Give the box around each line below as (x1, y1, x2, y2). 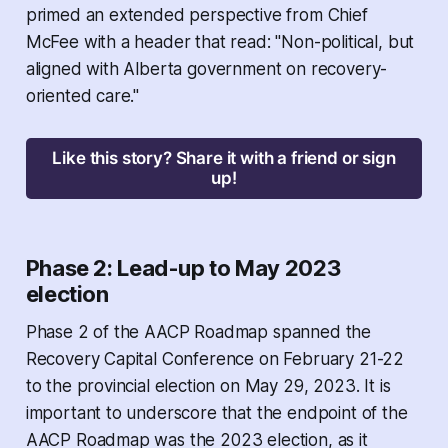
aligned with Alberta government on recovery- (25, 59, 388, 80)
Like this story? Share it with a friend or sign (52, 148, 396, 169)
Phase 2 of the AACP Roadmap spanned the (25, 321, 372, 342)
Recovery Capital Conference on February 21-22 (25, 348, 405, 369)
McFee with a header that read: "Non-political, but (25, 32, 415, 53)
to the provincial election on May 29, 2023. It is (25, 375, 391, 396)
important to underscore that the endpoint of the (25, 402, 408, 423)
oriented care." (25, 86, 140, 107)
